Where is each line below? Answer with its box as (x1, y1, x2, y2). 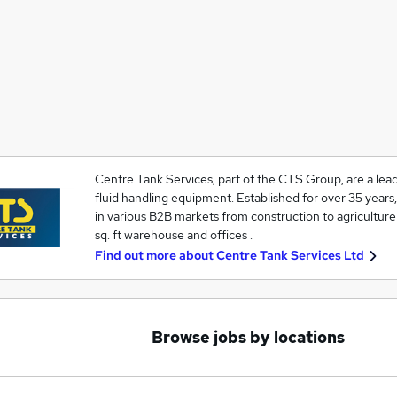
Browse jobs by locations (152, 327, 345, 347)
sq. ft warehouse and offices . (94, 227, 253, 243)
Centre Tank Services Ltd (215, 247, 364, 263)
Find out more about (94, 247, 216, 263)
